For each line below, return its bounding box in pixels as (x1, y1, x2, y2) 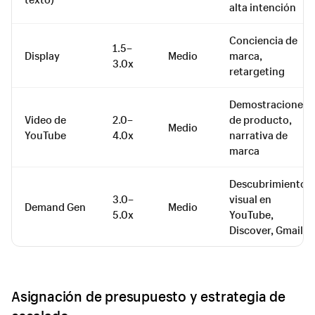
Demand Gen (25, 199, 86, 214)
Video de (25, 112, 66, 127)
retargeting (229, 63, 285, 78)
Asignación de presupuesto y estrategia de (11, 286, 285, 305)
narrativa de (229, 127, 288, 142)
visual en (229, 191, 271, 206)
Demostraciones (229, 96, 308, 111)
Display (25, 48, 60, 63)
